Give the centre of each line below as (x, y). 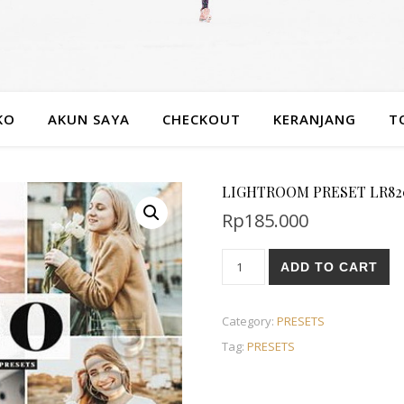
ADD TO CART (330, 267)
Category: (249, 321)
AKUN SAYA (89, 119)
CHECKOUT (202, 119)
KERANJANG (315, 119)
